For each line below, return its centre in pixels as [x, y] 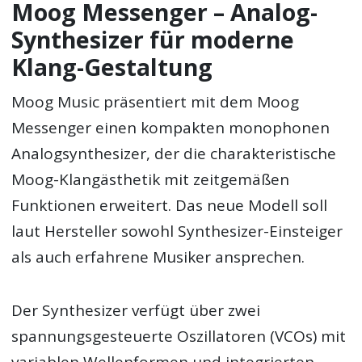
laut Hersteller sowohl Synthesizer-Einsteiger [177, 231]
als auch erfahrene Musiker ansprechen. [158, 257]
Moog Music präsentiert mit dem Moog [156, 101]
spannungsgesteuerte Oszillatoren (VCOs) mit [179, 336]
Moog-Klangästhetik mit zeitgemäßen [151, 179]
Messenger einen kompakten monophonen [171, 127]
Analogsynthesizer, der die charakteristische [174, 153]
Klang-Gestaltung [112, 67]
